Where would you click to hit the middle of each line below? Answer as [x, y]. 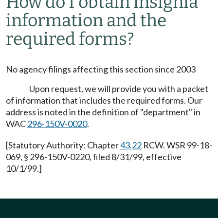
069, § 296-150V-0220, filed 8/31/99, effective [94, 157]
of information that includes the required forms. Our [104, 100]
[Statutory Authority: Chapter [63, 145]
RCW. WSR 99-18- [177, 145]
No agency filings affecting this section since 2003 [101, 69]
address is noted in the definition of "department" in [103, 112]
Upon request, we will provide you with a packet [119, 89]
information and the [86, 20]
